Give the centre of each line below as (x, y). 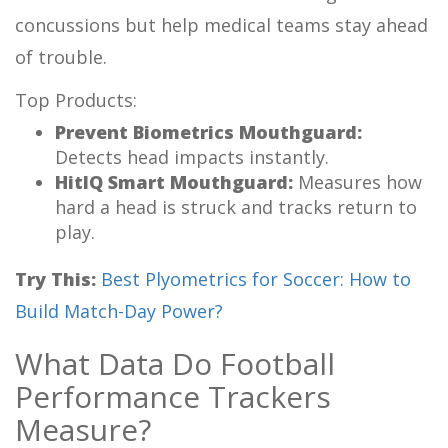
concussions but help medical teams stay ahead (221, 24)
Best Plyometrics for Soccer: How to (256, 278)
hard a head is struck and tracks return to (236, 206)
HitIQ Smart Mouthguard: (176, 181)
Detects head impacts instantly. (192, 156)
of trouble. (61, 56)
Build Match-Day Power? (119, 310)
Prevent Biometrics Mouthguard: (208, 131)
